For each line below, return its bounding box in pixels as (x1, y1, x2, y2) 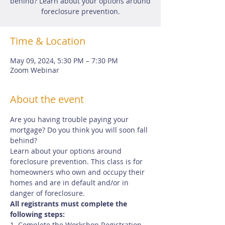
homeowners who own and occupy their (10, 167, 147, 177)
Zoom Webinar (10, 65, 59, 75)
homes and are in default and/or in (10, 178, 131, 187)
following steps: (10, 209, 65, 219)
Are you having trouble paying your (10, 115, 131, 124)
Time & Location (10, 34, 85, 48)
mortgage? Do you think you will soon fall (10, 125, 150, 135)
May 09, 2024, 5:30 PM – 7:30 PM (10, 56, 118, 65)
